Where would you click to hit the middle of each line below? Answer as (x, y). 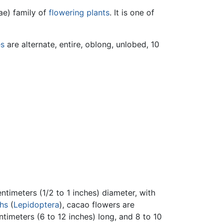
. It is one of (132, 12)
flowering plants (79, 12)
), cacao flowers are (97, 204)
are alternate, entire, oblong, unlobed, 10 (82, 44)
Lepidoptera (36, 204)
